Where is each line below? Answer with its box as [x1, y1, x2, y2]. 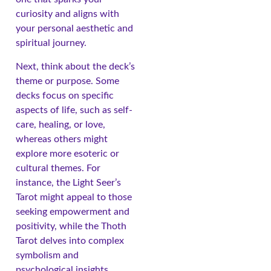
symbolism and [16, 250, 79, 260]
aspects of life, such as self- [16, 105, 132, 115]
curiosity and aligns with [16, 9, 119, 19]
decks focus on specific [16, 90, 114, 100]
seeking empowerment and [16, 206, 129, 217]
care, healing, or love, [16, 119, 105, 129]
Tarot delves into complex [16, 235, 124, 246]
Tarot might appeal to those [16, 192, 132, 202]
